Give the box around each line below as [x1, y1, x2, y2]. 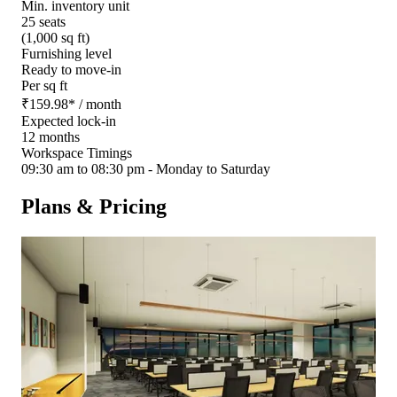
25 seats [21, 13, 66, 29]
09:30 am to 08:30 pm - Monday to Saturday [21, 160, 270, 176]
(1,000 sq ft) [21, 29, 90, 45]
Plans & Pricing [21, 194, 167, 218]
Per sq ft [21, 77, 67, 93]
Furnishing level [21, 45, 112, 61]
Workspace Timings [21, 144, 132, 160]
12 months [21, 128, 80, 144]
